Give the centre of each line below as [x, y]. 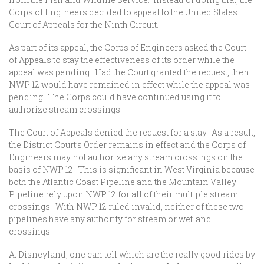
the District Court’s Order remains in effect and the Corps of [127, 145]
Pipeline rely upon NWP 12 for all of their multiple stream [123, 194]
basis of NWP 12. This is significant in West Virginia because [132, 169]
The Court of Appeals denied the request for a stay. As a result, [132, 132]
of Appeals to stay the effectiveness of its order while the [122, 60]
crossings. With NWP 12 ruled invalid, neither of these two [126, 207]
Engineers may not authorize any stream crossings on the [126, 157]
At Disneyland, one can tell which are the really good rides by [132, 254]
